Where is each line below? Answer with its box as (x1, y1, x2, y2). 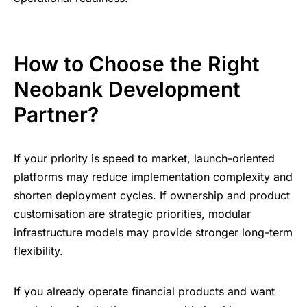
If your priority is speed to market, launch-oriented (14, 151, 275, 166)
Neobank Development (14, 77, 241, 102)
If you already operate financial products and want (14, 284, 275, 299)
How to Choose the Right (14, 51, 260, 77)
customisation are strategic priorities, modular (14, 207, 251, 221)
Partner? (14, 102, 99, 127)
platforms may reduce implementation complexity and (14, 170, 293, 184)
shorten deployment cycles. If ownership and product (14, 188, 290, 203)
